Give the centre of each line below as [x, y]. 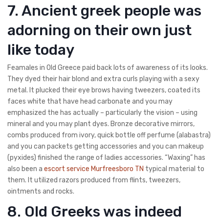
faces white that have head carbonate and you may [90, 101]
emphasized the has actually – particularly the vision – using [102, 112]
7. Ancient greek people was [104, 11]
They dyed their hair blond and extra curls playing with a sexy [103, 79]
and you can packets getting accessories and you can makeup [106, 146]
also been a [26, 169]
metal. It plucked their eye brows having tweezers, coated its [104, 90]
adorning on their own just [99, 30]
